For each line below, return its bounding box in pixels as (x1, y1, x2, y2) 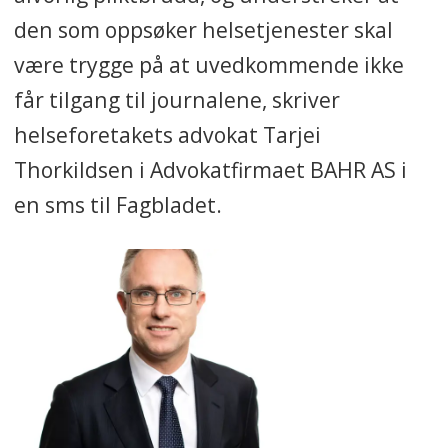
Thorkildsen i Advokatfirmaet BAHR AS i (13, 155, 407, 185)
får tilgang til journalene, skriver (13, 85, 340, 115)
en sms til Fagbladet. (13, 190, 222, 220)
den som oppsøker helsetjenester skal (13, 15, 393, 45)
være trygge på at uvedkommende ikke (13, 50, 404, 80)
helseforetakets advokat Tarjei (13, 120, 321, 150)
